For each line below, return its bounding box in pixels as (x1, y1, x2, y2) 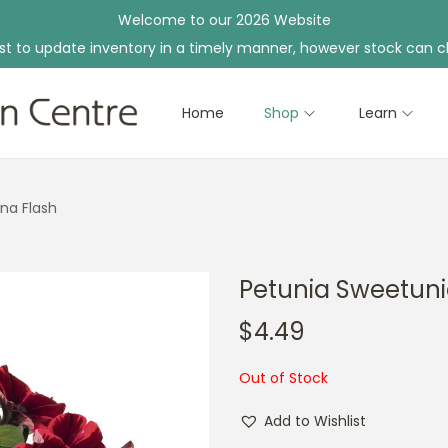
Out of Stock (239, 368, 328, 388)
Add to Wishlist (264, 411, 366, 431)
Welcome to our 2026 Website (117, 10, 331, 30)
